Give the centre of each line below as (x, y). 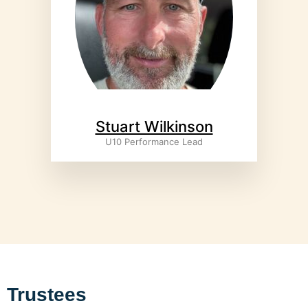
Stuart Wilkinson (154, 127)
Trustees (47, 295)
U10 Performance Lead (154, 142)
